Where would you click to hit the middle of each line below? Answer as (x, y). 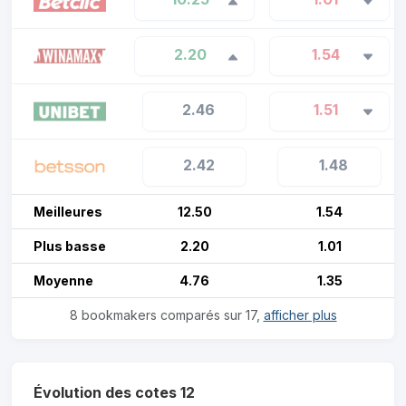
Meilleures (68, 212)
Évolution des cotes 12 (114, 393)
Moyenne (63, 281)
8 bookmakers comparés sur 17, (166, 315)
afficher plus (300, 315)
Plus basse (70, 246)
